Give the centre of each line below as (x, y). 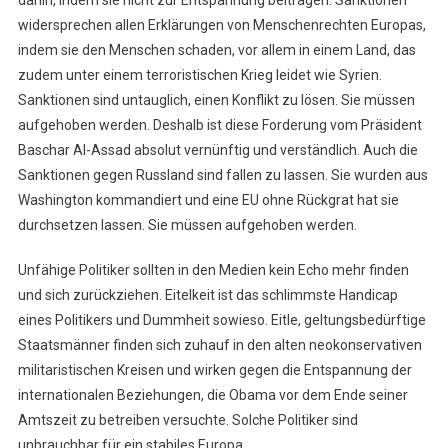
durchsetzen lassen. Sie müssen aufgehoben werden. (187, 225)
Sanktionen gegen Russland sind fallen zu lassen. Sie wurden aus (222, 175)
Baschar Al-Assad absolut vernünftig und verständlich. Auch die (217, 150)
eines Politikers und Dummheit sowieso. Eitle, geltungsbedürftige (221, 320)
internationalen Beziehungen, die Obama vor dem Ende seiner (212, 395)
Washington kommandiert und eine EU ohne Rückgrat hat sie (208, 200)
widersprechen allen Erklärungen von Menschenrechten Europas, (221, 25)
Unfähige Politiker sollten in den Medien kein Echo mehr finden (213, 270)
